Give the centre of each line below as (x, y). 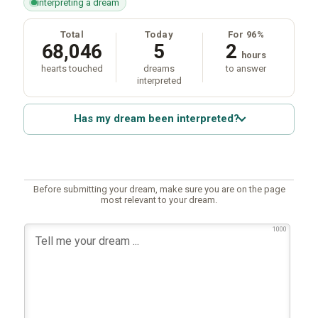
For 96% (246, 34)
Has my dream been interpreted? (156, 119)
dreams (159, 68)
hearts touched (72, 68)
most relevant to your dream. (159, 199)
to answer (246, 68)
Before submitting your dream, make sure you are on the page (159, 189)
